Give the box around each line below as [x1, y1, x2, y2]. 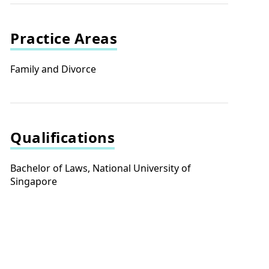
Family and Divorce [10, 62, 97, 76]
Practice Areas [10, 28, 118, 48]
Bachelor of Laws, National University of [10, 162, 192, 175]
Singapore [10, 175, 58, 188]
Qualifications [10, 127, 115, 147]
